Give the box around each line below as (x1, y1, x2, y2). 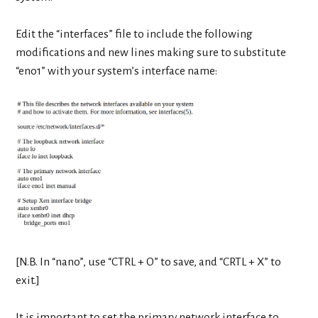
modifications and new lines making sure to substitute (16, 45, 287, 59)
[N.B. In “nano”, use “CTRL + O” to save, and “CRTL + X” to (16, 255, 282, 268)
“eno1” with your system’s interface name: (16, 64, 218, 77)
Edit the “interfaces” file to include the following (16, 27, 253, 40)
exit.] (16, 273, 40, 287)
